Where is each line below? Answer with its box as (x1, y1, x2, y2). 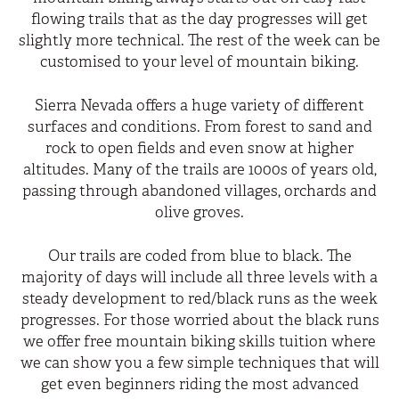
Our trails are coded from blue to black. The (47, 247, 352, 265)
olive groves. (155, 203, 244, 222)
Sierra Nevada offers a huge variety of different (35, 96, 364, 115)
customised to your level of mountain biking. (40, 53, 359, 71)
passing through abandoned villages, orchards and (22, 182, 377, 200)
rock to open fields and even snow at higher (45, 139, 354, 158)
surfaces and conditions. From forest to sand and (27, 118, 372, 136)
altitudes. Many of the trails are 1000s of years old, (22, 160, 377, 179)
